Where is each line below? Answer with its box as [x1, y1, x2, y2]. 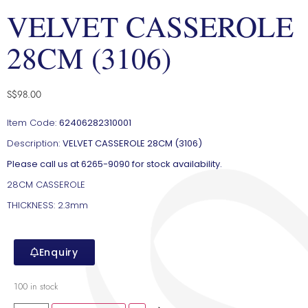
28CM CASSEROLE [7, 177, 85, 191]
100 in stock [14, 279, 58, 293]
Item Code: [7, 115, 59, 129]
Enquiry [38, 245, 78, 259]
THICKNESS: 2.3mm [7, 198, 88, 212]
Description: [7, 136, 63, 150]
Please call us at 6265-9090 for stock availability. [7, 157, 222, 170]
